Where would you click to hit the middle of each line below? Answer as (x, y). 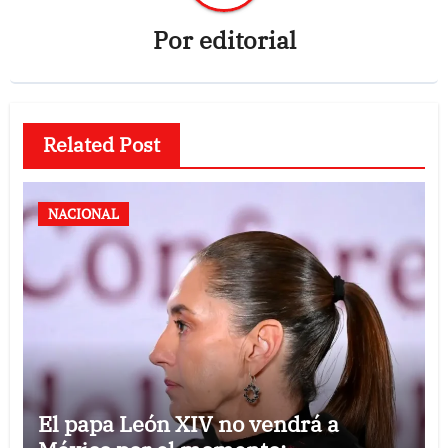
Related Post (101, 144)
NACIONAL (83, 213)
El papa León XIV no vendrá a (188, 423)
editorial (247, 39)
